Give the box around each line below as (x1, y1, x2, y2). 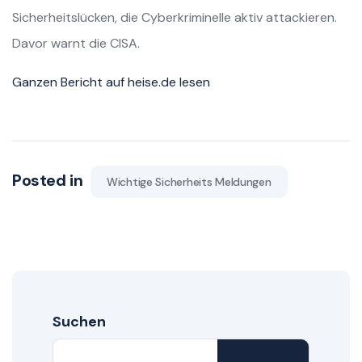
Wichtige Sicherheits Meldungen (107, 174, 271, 189)
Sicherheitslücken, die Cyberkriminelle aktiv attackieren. (12, 8, 337, 26)
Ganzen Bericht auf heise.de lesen (12, 73, 210, 90)
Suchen (53, 311, 106, 331)
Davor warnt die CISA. (12, 34, 140, 52)
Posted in (12, 169, 86, 191)
